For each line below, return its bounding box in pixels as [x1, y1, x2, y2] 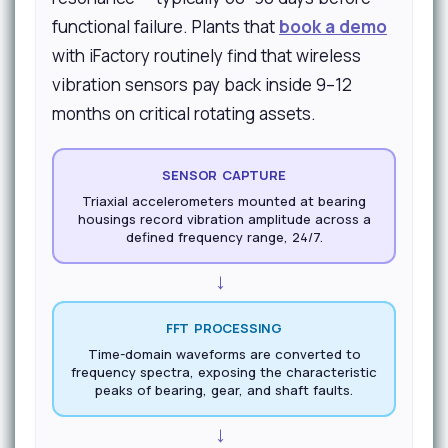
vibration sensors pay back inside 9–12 [52, 73, 352, 96]
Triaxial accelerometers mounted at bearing [82, 192, 366, 210]
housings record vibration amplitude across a [77, 210, 371, 228]
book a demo [279, 15, 387, 38]
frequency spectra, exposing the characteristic [71, 363, 377, 381]
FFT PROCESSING [165, 319, 283, 337]
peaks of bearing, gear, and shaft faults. [95, 381, 353, 399]
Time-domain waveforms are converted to [87, 345, 361, 363]
